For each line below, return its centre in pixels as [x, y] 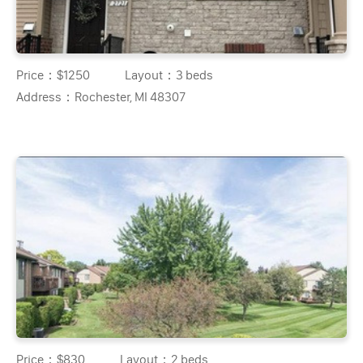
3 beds [195, 75]
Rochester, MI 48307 [130, 96]
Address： [46, 96]
